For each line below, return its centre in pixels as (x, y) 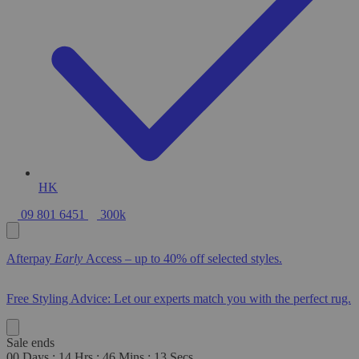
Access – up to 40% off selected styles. (184, 259)
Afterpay (30, 259)
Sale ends (30, 343)
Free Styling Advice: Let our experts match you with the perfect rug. (179, 299)
